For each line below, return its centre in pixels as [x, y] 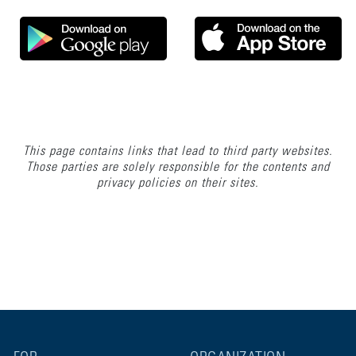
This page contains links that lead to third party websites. [178, 151]
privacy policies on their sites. [178, 183]
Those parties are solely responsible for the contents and [178, 167]
